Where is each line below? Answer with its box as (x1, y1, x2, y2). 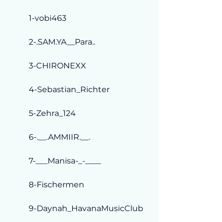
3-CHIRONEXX (29, 60, 86, 70)
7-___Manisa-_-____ (29, 156, 101, 166)
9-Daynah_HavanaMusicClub (29, 203, 143, 213)
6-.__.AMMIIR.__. (29, 132, 90, 142)
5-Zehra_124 (29, 108, 76, 118)
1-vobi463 (29, 13, 66, 23)
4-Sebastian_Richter (29, 84, 110, 94)
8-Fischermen (29, 179, 84, 189)
